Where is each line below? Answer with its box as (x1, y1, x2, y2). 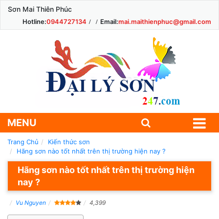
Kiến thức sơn (48, 138, 90, 146)
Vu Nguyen (16, 199, 46, 206)
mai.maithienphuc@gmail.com (118, 18, 211, 25)
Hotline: (22, 18, 46, 25)
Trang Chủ (7, 138, 39, 146)
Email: (100, 18, 118, 25)
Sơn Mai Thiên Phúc (8, 5, 72, 13)
